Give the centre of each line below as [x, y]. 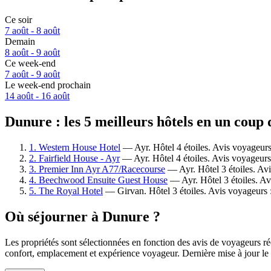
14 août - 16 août [37, 96]
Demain [20, 42]
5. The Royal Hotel [66, 191]
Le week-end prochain [48, 85]
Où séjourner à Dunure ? [83, 216]
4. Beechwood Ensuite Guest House [98, 180]
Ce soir [18, 20]
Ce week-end [30, 64]
